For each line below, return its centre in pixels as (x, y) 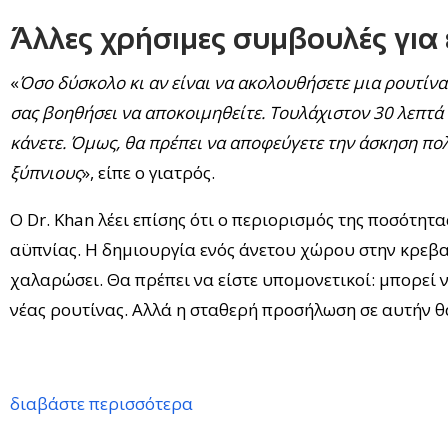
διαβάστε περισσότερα (101, 404)
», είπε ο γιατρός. (148, 173)
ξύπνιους (46, 173)
